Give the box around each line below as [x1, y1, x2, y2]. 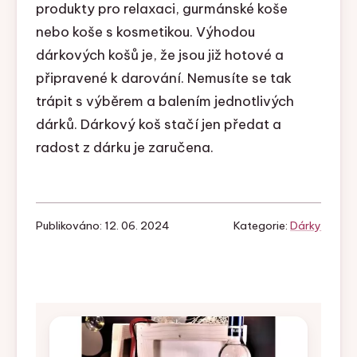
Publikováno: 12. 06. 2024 [35, 218, 170, 233]
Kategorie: [233, 218, 291, 233]
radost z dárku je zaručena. [35, 139, 214, 157]
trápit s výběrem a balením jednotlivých [35, 92, 294, 111]
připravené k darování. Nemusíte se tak [35, 69, 292, 88]
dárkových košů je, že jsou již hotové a [35, 46, 284, 65]
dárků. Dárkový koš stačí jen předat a [35, 116, 281, 134]
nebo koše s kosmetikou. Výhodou [35, 23, 255, 41]
